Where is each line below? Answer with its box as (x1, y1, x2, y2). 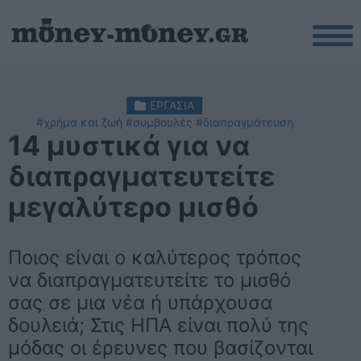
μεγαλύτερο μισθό (8, 190, 259, 223)
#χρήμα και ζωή (35, 115, 122, 129)
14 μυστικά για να (8, 129, 250, 162)
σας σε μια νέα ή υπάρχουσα (8, 291, 272, 314)
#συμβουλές (125, 115, 193, 129)
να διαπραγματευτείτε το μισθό (8, 268, 291, 292)
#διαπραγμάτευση (195, 115, 293, 129)
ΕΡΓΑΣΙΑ (150, 98, 194, 112)
